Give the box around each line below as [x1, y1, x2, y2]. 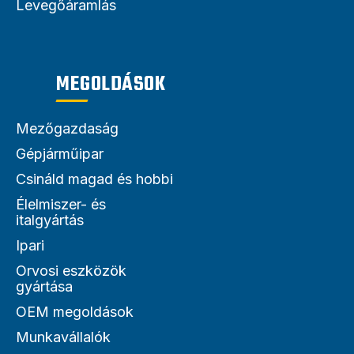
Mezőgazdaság [16, 119, 119, 137]
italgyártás [16, 211, 84, 228]
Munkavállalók [16, 328, 111, 345]
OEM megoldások [16, 303, 134, 320]
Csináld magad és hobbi [16, 170, 173, 187]
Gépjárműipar [16, 145, 104, 162]
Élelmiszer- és [16, 195, 106, 213]
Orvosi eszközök [16, 262, 126, 279]
